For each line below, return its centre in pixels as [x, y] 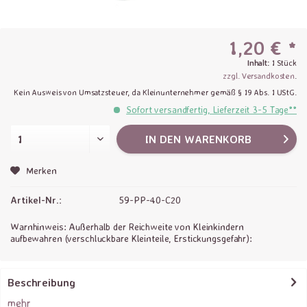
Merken [41, 170]
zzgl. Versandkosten [259, 76]
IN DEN [163, 139]
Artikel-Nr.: [36, 200]
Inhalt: [259, 63]
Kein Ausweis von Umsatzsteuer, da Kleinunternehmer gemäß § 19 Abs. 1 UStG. [155, 92]
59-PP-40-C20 [150, 200]
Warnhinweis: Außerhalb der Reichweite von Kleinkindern [127, 226]
